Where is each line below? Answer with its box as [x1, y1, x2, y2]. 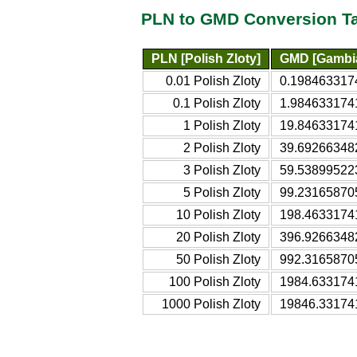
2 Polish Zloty [183, 140, 261, 155]
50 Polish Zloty [176, 252, 261, 266]
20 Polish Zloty [176, 229, 261, 244]
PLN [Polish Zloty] [151, 51, 261, 65]
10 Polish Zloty [176, 207, 261, 222]
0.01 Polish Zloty [166, 73, 261, 88]
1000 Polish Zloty [162, 296, 261, 311]
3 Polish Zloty [183, 163, 261, 177]
